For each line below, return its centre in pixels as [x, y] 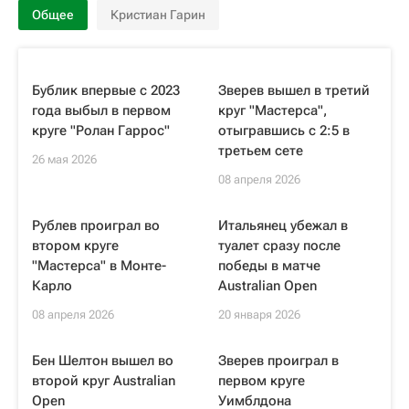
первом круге [262, 381]
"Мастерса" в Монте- [99, 266]
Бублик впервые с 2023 [106, 90]
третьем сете [261, 151]
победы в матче [269, 266]
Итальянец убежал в [283, 225]
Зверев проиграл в [278, 361]
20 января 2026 [259, 315]
